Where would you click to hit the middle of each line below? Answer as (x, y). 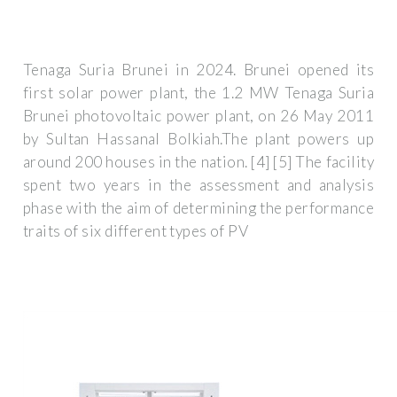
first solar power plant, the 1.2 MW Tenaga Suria (198, 93)
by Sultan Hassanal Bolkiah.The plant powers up (198, 139)
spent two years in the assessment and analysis (198, 185)
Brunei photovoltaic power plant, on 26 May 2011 (198, 116)
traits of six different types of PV (136, 231)
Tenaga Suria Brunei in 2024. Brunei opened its (198, 70)
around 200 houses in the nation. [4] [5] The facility (198, 162)
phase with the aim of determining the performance (198, 208)
